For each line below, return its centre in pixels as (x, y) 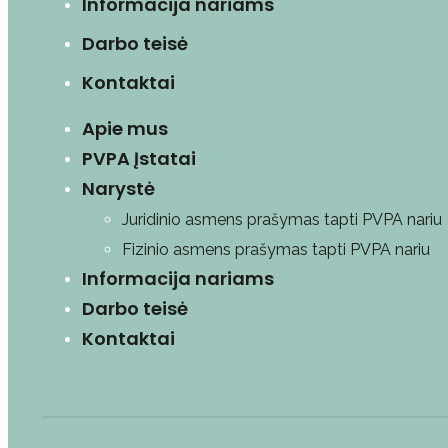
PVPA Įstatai (139, 158)
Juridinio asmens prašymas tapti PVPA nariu (282, 219)
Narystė (118, 188)
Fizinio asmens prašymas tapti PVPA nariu (276, 249)
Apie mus (125, 128)
